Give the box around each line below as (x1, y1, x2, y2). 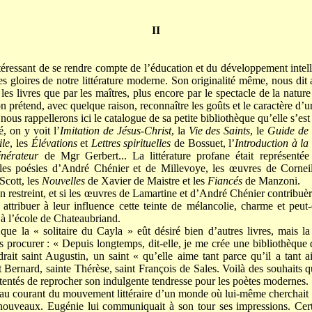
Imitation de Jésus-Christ (59, 125, 171, 137)
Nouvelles (41, 175, 85, 187)
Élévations (31, 137, 77, 150)
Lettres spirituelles (91, 137, 171, 150)
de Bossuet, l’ (171, 137, 235, 150)
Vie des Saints (188, 125, 251, 137)
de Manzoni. (242, 175, 300, 187)
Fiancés (207, 175, 242, 187)
